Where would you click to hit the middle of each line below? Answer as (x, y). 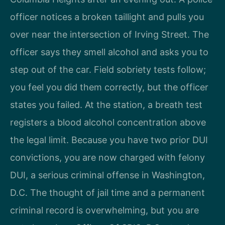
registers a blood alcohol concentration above (108, 123)
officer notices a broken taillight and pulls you (107, 17)
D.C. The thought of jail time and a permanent (107, 193)
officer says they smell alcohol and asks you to (109, 52)
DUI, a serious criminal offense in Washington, (107, 175)
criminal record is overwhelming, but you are (104, 210)
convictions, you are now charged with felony (107, 158)
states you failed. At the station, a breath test (106, 105)
